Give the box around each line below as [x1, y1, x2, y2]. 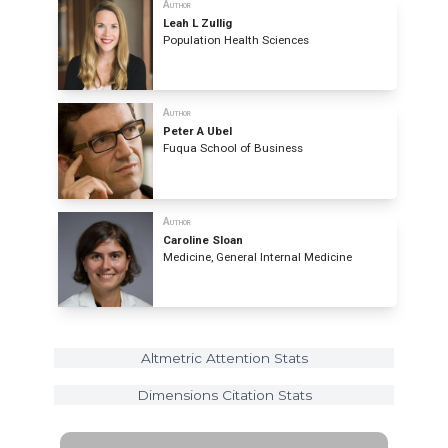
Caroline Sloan [163, 233, 244, 248]
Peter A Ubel [163, 124, 233, 139]
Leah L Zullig [163, 15, 233, 30]
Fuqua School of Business [163, 141, 304, 156]
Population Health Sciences [163, 32, 310, 47]
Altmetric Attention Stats [140, 350, 308, 367]
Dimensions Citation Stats [136, 387, 312, 404]
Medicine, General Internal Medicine [163, 250, 353, 265]
